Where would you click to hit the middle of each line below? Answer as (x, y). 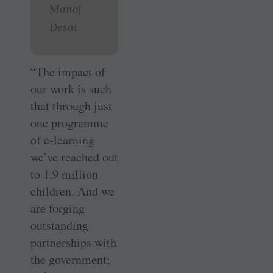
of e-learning (62, 140)
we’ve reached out (74, 157)
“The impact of (68, 71)
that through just (71, 105)
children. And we (73, 191)
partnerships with (73, 242)
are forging (58, 208)
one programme (69, 122)
